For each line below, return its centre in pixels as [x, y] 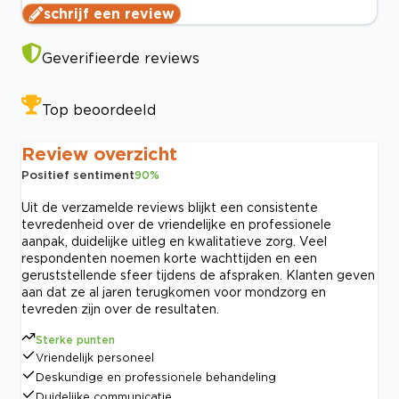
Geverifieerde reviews [121, 58]
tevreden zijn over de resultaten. [120, 309]
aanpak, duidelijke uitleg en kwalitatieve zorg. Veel [174, 241]
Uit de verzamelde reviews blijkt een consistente [170, 208]
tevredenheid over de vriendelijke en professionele [176, 224]
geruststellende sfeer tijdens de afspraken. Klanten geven [198, 275]
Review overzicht [99, 154]
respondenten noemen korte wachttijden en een [169, 258]
